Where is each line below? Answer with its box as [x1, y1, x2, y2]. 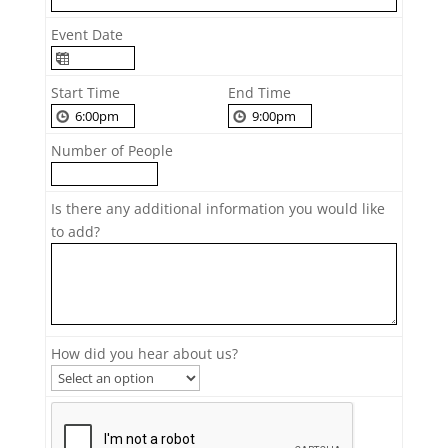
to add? [50, 221, 100, 241]
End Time [227, 82, 291, 102]
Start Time [50, 82, 120, 102]
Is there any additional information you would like [50, 198, 385, 218]
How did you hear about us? [50, 343, 238, 363]
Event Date [50, 24, 123, 44]
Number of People [50, 140, 173, 160]
